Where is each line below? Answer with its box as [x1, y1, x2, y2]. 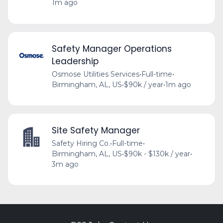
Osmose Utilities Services [51, 69, 139, 79]
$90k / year [123, 80, 163, 89]
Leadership [51, 55, 99, 67]
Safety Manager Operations [51, 42, 172, 55]
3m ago [51, 159, 79, 169]
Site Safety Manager [51, 124, 140, 136]
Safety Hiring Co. [51, 138, 110, 148]
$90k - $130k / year [123, 149, 190, 158]
